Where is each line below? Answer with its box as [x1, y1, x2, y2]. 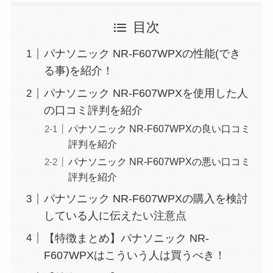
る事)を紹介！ [43, 65, 113, 77]
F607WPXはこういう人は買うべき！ [43, 249, 225, 261]
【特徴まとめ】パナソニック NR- [43, 232, 209, 244]
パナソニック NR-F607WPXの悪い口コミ [68, 156, 250, 168]
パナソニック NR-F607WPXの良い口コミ [68, 123, 250, 135]
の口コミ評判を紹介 [43, 104, 143, 117]
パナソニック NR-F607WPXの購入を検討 [43, 193, 248, 205]
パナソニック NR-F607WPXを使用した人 [43, 87, 248, 100]
